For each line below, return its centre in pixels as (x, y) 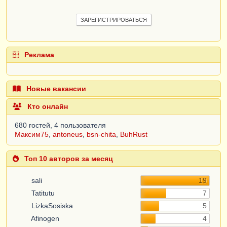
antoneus (68, 135)
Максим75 (32, 135)
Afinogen (44, 219)
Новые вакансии (55, 89)
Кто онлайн (47, 107)
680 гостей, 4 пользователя (60, 125)
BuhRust (134, 135)
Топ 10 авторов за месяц (68, 159)
